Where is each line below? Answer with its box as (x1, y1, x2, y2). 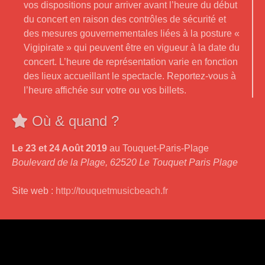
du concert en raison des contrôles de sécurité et (24, 14, 226, 24)
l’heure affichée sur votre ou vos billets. (24, 85, 186, 95)
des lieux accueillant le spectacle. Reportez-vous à (24, 70, 236, 81)
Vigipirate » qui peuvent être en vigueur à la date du (24, 42, 240, 53)
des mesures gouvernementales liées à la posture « (24, 28, 240, 38)
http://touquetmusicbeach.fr (56, 185, 168, 196)
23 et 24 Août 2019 (25, 143, 109, 153)
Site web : (12, 185, 56, 196)
